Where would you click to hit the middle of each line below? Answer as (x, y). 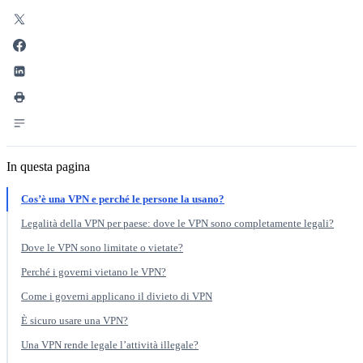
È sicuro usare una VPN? (75, 320)
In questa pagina (48, 166)
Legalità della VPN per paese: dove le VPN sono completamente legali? (177, 223)
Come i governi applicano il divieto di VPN (117, 296)
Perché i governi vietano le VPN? (94, 271)
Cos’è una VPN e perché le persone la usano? (123, 199)
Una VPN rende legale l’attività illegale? (110, 344)
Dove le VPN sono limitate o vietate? (102, 247)
